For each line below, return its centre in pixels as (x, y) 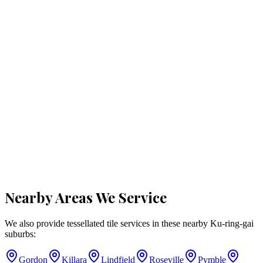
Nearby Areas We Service (86, 198)
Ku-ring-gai (232, 224)
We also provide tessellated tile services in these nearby (107, 224)
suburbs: (20, 234)
